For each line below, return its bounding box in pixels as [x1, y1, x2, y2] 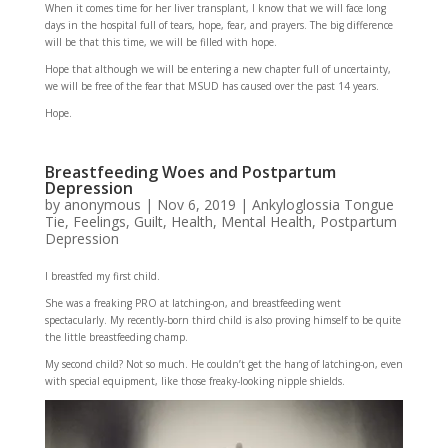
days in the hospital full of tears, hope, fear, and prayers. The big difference [44, 17, 393, 32]
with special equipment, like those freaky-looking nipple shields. [44, 373, 345, 388]
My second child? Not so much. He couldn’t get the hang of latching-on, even [44, 356, 403, 371]
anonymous [63, 194, 141, 214]
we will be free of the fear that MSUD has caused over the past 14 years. [44, 78, 379, 93]
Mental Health [220, 211, 312, 231]
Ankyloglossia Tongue [251, 194, 394, 214]
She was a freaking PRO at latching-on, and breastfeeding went [44, 295, 341, 310]
